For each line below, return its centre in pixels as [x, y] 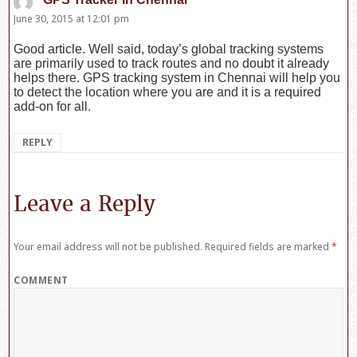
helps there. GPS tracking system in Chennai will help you [177, 77]
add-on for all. [53, 106]
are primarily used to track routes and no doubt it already [172, 63]
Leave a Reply [85, 204]
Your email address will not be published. [108, 246]
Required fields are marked [267, 246]
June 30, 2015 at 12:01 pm [72, 19]
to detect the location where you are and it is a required [168, 92]
